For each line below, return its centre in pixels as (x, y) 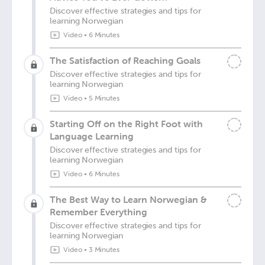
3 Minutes (104, 250)
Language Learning (92, 136)
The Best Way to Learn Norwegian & (128, 199)
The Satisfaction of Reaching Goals (125, 60)
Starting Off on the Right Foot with (126, 124)
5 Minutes (104, 98)
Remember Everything (98, 212)
